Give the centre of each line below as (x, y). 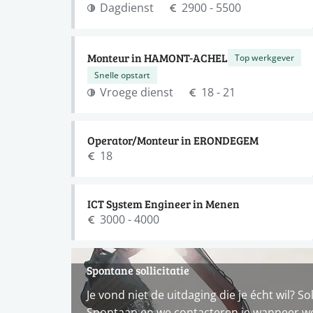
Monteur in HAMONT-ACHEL (158, 57)
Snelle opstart (122, 75)
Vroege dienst (137, 92)
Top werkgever (264, 57)
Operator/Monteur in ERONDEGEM (173, 140)
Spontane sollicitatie (138, 270)
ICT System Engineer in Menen (163, 204)
